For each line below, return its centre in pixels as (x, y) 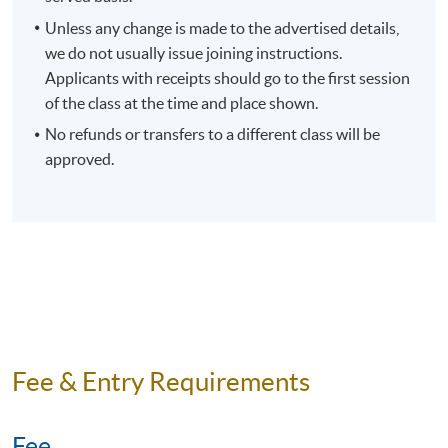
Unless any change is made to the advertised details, (222, 27)
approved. (80, 159)
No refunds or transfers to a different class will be (213, 134)
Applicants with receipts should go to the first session (228, 77)
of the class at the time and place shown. (182, 102)
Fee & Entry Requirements (161, 382)
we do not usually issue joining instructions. (194, 52)
